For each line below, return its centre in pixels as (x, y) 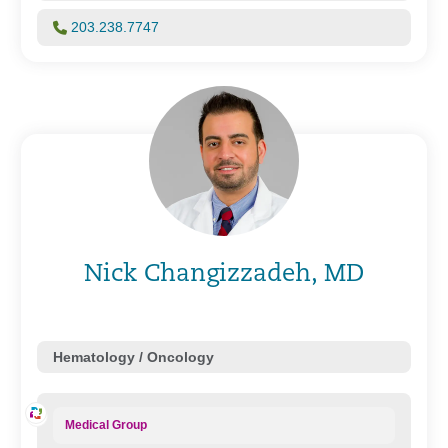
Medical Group (106, 425)
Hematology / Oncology (133, 357)
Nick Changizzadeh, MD (224, 275)
